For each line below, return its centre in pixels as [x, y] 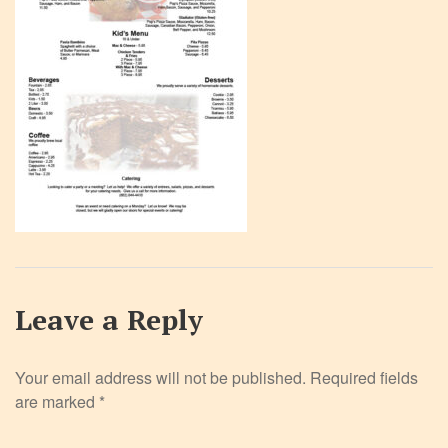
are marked [57, 401]
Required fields [364, 377]
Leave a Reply [109, 319]
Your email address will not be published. [160, 377]
